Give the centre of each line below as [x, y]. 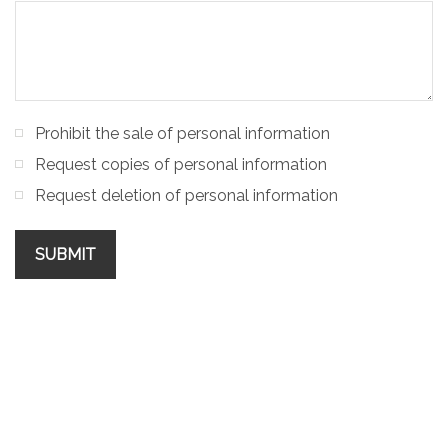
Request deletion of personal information [186, 195]
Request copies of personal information [181, 164]
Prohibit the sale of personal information [182, 133]
